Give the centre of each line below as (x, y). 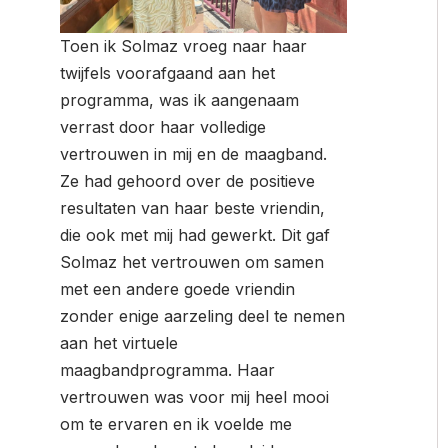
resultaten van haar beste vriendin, (192, 207)
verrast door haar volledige (163, 126)
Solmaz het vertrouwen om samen (192, 261)
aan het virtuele (119, 342)
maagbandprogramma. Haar (167, 369)
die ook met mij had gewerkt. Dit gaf (195, 234)
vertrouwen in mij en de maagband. (193, 153)
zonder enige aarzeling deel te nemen (202, 315)
